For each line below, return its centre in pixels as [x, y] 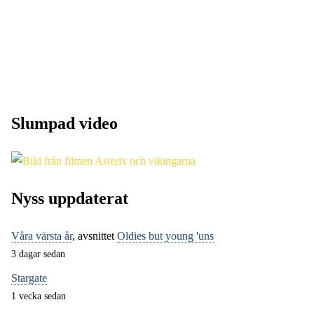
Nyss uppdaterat [70, 199]
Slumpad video [64, 124]
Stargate [29, 278]
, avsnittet [95, 236]
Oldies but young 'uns [165, 236]
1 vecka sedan [39, 295]
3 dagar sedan [38, 254]
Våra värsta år [42, 236]
